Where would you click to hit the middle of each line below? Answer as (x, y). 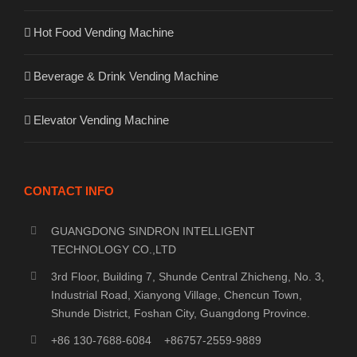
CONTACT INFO (69, 190)
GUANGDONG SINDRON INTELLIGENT (153, 231)
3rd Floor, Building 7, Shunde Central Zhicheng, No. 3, (187, 276)
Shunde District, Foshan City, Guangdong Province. (180, 313)
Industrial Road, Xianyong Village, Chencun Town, (176, 294)
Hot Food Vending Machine (104, 32)
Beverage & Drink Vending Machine (126, 76)
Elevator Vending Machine (101, 120)
